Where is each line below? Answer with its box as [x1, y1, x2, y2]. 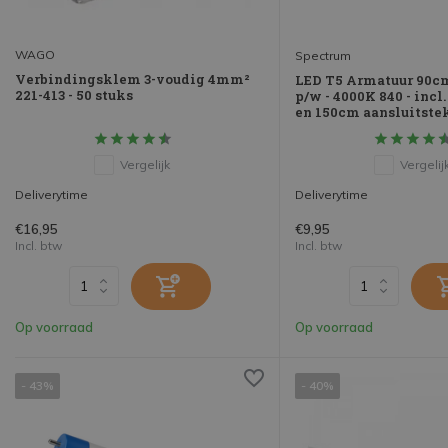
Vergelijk [119, 156, 170, 172]
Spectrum [295, 47, 351, 63]
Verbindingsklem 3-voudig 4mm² [15, 70, 250, 89]
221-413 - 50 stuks [15, 86, 133, 105]
